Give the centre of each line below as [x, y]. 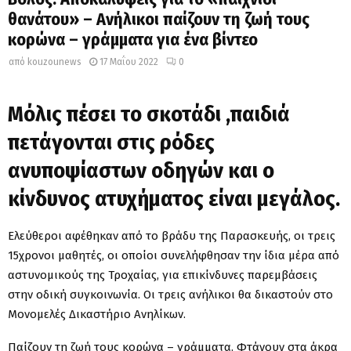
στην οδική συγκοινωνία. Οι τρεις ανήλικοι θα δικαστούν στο [170, 294]
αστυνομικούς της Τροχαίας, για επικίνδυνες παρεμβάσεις [163, 275]
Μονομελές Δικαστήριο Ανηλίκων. [97, 314]
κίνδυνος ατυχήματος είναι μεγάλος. [174, 198]
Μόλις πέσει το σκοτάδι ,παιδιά [149, 114]
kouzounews [54, 62]
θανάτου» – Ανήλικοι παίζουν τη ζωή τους [159, 19]
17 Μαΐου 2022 [129, 62]
